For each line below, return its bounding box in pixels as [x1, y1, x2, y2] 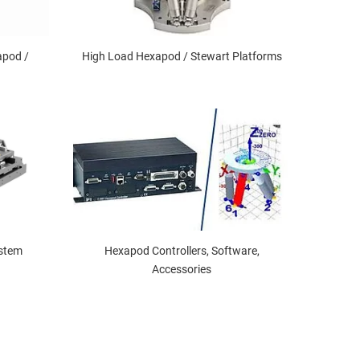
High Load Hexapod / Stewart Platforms [81, 49, 282, 63]
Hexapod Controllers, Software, [104, 243, 260, 257]
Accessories [152, 262, 211, 276]
